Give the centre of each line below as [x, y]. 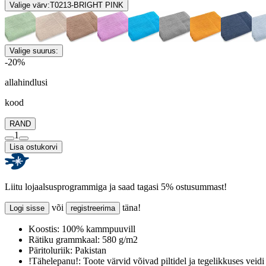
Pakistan [89, 250]
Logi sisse [27, 208]
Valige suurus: [34, 50]
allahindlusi [26, 82]
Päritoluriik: [50, 250]
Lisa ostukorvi [34, 147]
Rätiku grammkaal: [64, 239]
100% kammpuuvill [97, 229]
